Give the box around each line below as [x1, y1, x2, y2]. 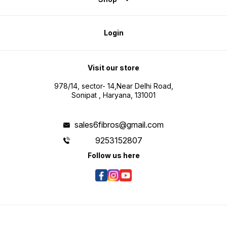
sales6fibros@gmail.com [74, 120, 164, 130]
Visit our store [88, 63, 139, 72]
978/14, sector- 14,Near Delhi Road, [54, 82, 173, 91]
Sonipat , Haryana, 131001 [71, 91, 156, 100]
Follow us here [87, 151, 140, 160]
